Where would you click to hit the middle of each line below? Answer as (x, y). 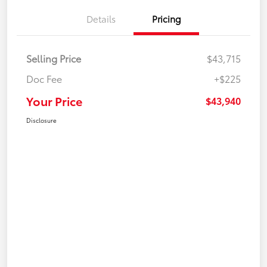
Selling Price (54, 58)
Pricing (166, 19)
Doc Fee (44, 79)
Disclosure (41, 120)
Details (101, 19)
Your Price (54, 101)
